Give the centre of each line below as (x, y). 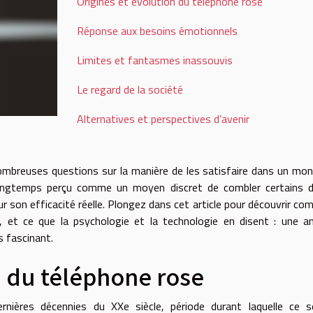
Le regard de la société (130, 89)
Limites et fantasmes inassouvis (154, 60)
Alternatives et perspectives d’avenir (163, 119)
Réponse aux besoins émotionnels (157, 31)
